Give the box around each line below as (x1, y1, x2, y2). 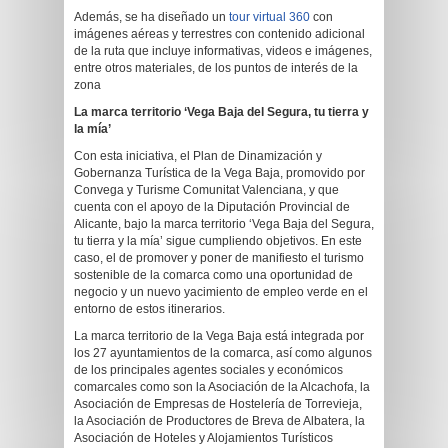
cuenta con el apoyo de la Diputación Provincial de (74, 200, 350, 214)
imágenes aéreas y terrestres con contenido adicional (74, 27, 365, 41)
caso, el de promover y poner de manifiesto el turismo (74, 251, 364, 265)
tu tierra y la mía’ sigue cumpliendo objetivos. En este (74, 234, 362, 248)
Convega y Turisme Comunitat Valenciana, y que (74, 183, 339, 197)
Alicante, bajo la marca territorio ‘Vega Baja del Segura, (74, 217, 374, 231)
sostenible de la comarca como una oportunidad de (74, 268, 353, 282)
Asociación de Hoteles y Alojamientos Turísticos (74, 431, 333, 445)
